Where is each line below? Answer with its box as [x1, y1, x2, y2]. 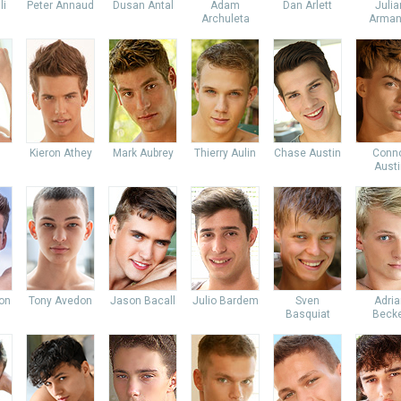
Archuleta [200, 13, 250, 25]
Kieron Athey [29, 147, 92, 159]
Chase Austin [274, 147, 341, 159]
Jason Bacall [110, 294, 175, 307]
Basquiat [285, 308, 330, 320]
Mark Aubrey [112, 147, 174, 159]
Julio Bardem [192, 294, 259, 307]
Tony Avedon [29, 294, 92, 307]
